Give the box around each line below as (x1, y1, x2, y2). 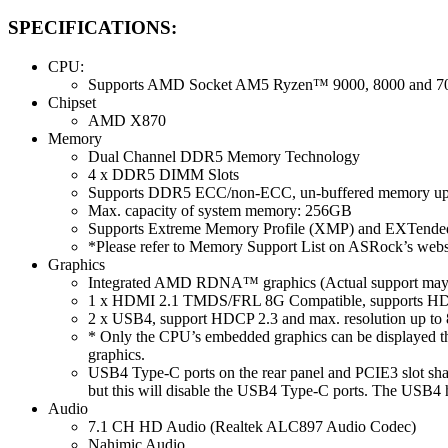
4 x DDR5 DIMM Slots (88, 165, 239, 183)
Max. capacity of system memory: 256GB (88, 201, 352, 219)
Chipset (48, 93, 96, 111)
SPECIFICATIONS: (8, 17, 177, 39)
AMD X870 (88, 111, 166, 129)
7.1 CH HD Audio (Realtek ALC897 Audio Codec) (88, 417, 416, 435)
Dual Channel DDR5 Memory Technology (88, 147, 360, 165)
